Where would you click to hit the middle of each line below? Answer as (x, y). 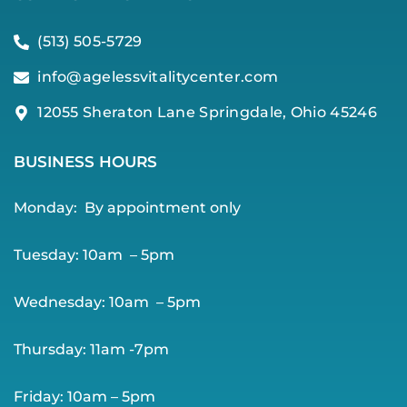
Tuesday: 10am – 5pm (94, 255)
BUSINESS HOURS (85, 162)
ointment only (189, 208)
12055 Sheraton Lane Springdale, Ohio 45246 (207, 113)
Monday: (45, 208)
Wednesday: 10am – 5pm (107, 303)
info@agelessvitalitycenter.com (158, 77)
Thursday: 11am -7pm (91, 350)
